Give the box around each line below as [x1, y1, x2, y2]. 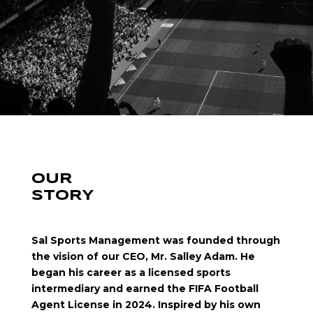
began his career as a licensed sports [31, 266, 231, 279]
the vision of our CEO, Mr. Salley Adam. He [31, 250, 255, 263]
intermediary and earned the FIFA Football [31, 282, 259, 296]
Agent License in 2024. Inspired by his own [31, 298, 261, 312]
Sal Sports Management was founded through [31, 234, 280, 247]
